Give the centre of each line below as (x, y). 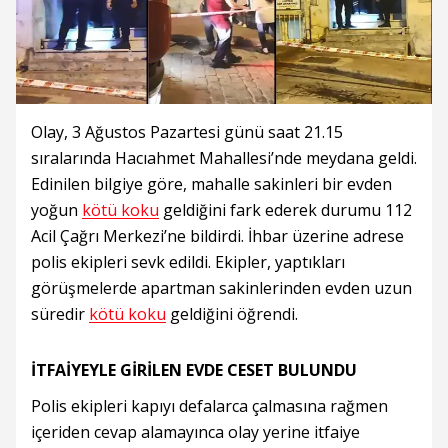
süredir (60, 314)
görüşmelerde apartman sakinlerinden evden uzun (221, 288)
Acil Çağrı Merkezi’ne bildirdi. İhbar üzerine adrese (217, 236)
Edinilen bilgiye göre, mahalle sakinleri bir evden (211, 184)
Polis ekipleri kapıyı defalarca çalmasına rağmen (209, 406)
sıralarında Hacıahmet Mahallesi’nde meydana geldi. (224, 158)
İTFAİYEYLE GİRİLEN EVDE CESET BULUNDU (194, 370)
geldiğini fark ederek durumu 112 (285, 210)
